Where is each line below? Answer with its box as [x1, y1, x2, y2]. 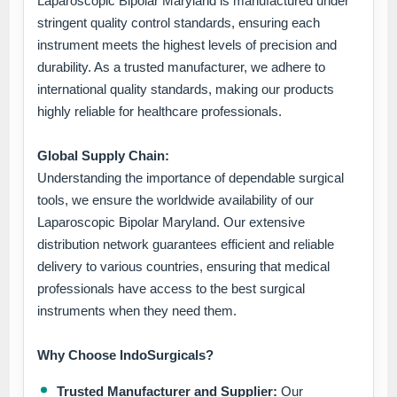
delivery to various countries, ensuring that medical [37, 259, 331, 275]
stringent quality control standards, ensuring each [37, 15, 321, 31]
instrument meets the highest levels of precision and [37, 37, 338, 53]
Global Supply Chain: [37, 148, 170, 164]
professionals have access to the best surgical [37, 281, 306, 297]
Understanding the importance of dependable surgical [37, 170, 345, 186]
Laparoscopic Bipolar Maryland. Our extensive [37, 214, 306, 230]
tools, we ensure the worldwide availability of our [37, 192, 315, 208]
